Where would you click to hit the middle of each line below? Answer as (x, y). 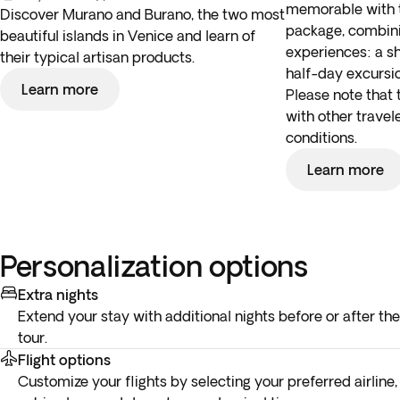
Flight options (64, 360)
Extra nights (58, 295)
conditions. (321, 137)
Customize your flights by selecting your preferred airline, (208, 381)
